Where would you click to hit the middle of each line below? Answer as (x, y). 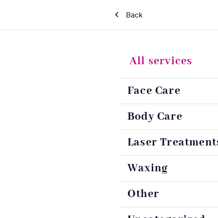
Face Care (154, 91)
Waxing (148, 168)
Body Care (155, 117)
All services (161, 61)
